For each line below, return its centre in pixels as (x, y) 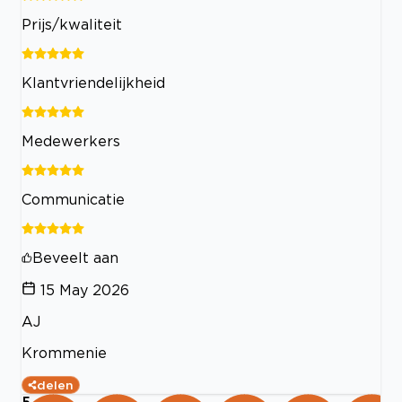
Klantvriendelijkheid (93, 83)
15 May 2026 (85, 290)
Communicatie (73, 200)
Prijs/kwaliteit (72, 25)
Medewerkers (71, 141)
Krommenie (64, 353)
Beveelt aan (75, 258)
